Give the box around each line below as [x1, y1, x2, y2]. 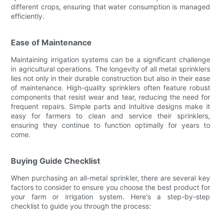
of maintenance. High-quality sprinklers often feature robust [11, 83, 210, 92]
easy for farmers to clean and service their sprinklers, [11, 111, 210, 120]
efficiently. [11, 11, 45, 20]
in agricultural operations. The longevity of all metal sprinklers [11, 64, 210, 73]
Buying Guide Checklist [11, 155, 101, 166]
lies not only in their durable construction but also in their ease [11, 74, 210, 82]
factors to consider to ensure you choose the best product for [11, 183, 210, 191]
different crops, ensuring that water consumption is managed [11, 2, 210, 11]
